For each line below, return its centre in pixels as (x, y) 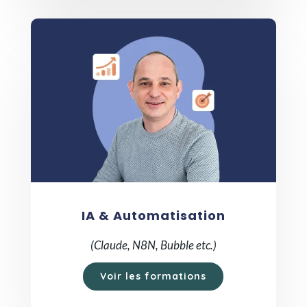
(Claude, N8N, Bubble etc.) (153, 245)
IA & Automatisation (153, 215)
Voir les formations (153, 276)
